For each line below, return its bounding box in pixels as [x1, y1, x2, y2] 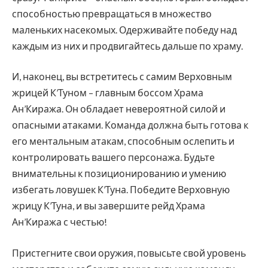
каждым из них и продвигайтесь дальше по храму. [12, 39, 243, 51]
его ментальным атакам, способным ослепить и [12, 135, 234, 147]
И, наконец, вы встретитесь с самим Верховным [12, 71, 232, 83]
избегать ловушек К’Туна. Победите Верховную [12, 184, 230, 196]
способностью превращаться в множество [12, 7, 212, 19]
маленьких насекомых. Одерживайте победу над [12, 23, 237, 35]
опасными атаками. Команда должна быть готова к [12, 119, 248, 131]
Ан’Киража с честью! [12, 216, 107, 228]
